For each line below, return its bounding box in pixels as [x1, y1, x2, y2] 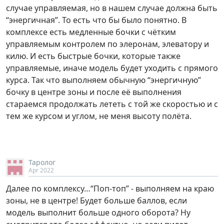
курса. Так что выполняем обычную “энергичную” [6, 74, 201, 86]
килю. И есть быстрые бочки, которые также [6, 50, 180, 62]
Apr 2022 [28, 166, 54, 175]
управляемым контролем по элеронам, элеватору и [6, 38, 209, 50]
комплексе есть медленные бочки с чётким [6, 26, 176, 38]
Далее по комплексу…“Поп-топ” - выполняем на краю [6, 183, 214, 194]
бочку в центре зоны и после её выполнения [6, 86, 181, 98]
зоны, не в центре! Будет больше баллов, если [6, 195, 187, 206]
